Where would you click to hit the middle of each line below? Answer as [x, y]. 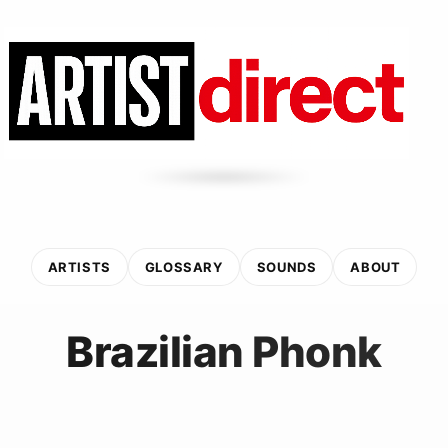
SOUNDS [286, 266]
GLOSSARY [183, 266]
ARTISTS [79, 266]
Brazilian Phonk [224, 351]
